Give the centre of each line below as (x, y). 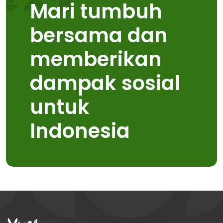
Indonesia (80, 131)
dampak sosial (105, 83)
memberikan (96, 59)
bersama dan (99, 36)
